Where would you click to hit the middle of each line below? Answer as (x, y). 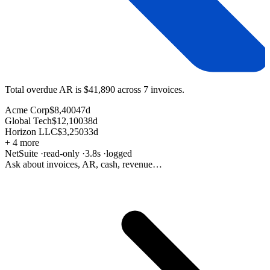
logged (119, 154)
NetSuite (21, 154)
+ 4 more (22, 143)
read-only (61, 154)
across (129, 90)
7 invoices (163, 90)
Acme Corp (27, 110)
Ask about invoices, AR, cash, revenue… (83, 165)
